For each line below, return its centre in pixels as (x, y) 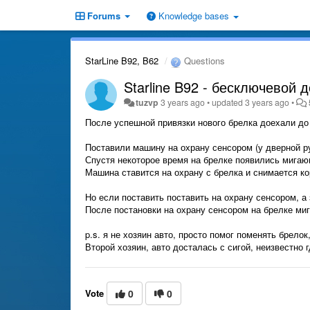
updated (229, 102)
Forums (104, 16)
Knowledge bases (194, 16)
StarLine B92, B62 (122, 61)
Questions (203, 61)
